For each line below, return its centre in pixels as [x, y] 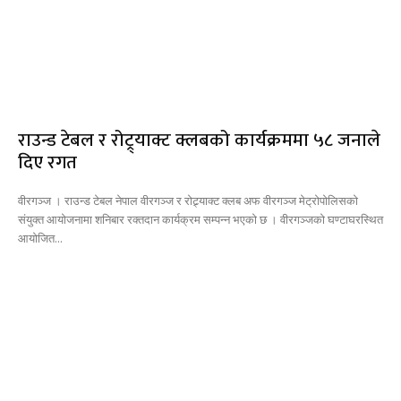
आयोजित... [40, 239]
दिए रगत [47, 163]
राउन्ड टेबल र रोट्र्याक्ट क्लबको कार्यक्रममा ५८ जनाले [199, 141]
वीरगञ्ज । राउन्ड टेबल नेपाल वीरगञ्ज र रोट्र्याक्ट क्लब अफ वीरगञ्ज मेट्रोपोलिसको [188, 201]
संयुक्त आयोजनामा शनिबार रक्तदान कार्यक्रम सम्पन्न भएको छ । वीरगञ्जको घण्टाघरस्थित [200, 220]
